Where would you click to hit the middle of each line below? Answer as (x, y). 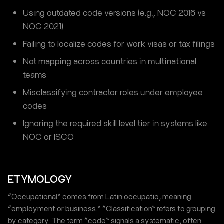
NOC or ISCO (48, 136)
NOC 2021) (43, 26)
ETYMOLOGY (40, 179)
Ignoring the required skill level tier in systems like (115, 123)
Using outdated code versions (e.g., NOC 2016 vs (114, 12)
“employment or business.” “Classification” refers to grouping (111, 208)
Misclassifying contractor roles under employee (113, 92)
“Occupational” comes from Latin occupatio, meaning (99, 196)
